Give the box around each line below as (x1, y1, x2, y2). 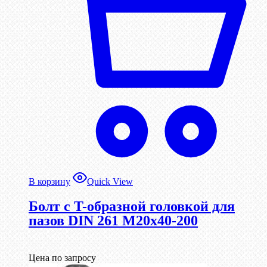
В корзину (29, 176, 70, 187)
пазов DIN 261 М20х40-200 (29, 212, 198, 228)
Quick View (87, 176, 133, 187)
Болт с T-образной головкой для (29, 198, 235, 214)
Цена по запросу (29, 252, 96, 263)
